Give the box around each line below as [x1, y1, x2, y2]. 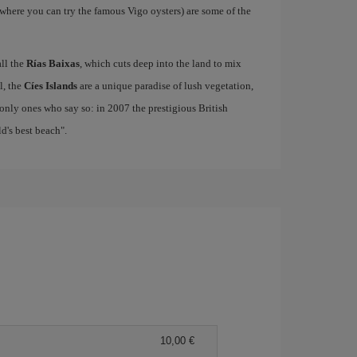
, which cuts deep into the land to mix [79, 57, 241, 69]
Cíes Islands [23, 80, 77, 92]
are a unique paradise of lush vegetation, [76, 80, 253, 92]
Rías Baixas [25, 57, 80, 69]
